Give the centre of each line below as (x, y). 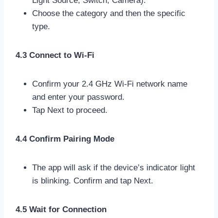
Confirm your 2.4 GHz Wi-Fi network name (110, 84)
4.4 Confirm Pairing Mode (65, 139)
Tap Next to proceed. (70, 110)
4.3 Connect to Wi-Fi (55, 55)
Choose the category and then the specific (109, 13)
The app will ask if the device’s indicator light (114, 167)
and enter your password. (78, 97)
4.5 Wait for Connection (61, 209)
